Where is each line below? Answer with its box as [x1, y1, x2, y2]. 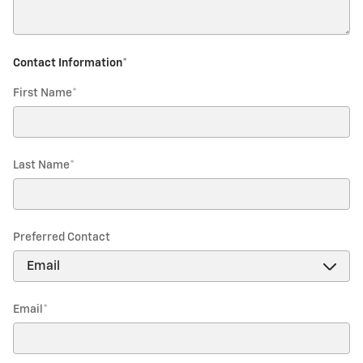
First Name [13, 88, 72, 99]
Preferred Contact [13, 232, 110, 243]
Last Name [13, 160, 70, 171]
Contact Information [13, 57, 122, 69]
